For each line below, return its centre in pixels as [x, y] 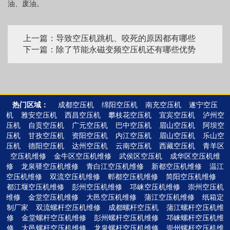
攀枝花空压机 [130, 116]
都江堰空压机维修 [35, 187]
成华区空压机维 [195, 157]
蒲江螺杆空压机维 [195, 208]
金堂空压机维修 [53, 198]
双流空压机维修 [75, 177]
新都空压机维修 [177, 167]
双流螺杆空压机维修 [68, 208]
